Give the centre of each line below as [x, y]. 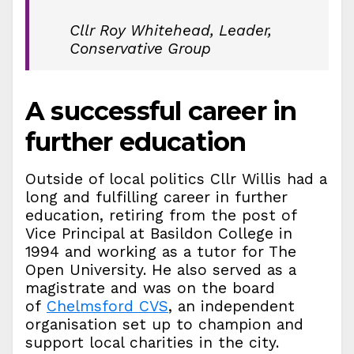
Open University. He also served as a [161, 269]
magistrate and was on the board [150, 288]
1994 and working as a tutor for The [161, 251]
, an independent [232, 306]
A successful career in [161, 111]
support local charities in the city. [152, 342]
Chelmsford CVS [107, 306]
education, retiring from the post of [161, 215]
